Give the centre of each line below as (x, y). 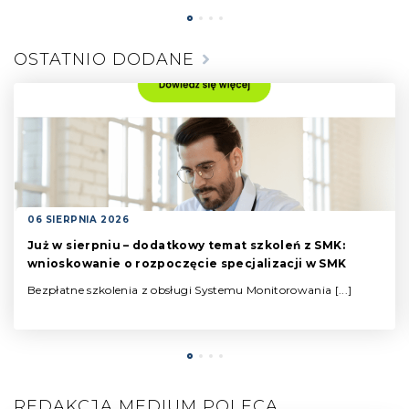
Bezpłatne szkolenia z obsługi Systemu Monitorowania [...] (190, 290)
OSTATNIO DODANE (105, 60)
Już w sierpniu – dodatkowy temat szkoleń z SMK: (186, 246)
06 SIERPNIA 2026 (79, 220)
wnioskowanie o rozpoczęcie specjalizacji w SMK (187, 264)
